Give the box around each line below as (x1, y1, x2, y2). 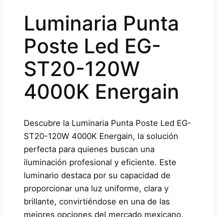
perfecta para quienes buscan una (23, 144, 155, 155)
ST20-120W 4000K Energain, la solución (23, 131, 178, 141)
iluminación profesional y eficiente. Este (23, 157, 176, 168)
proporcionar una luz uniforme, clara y (23, 184, 169, 194)
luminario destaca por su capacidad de (23, 170, 170, 181)
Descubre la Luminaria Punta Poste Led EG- (23, 118, 191, 128)
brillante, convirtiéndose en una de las (23, 197, 170, 207)
